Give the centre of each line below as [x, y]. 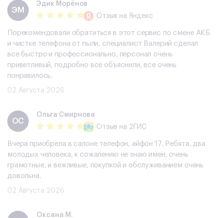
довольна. [24, 176]
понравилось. [30, 76]
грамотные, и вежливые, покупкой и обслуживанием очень [106, 165]
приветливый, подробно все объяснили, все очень [92, 65]
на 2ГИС [132, 127]
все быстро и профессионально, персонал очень [90, 54]
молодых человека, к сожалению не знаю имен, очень [98, 155]
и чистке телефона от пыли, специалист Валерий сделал [103, 44]
